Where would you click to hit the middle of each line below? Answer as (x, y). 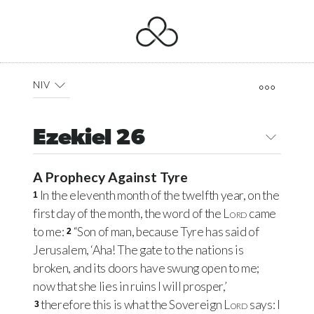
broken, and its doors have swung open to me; (146, 268)
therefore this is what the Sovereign (132, 305)
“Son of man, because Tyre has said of (166, 232)
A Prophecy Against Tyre (111, 177)
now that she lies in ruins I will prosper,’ (130, 287)
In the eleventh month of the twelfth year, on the (159, 196)
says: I (264, 305)
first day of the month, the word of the (128, 214)
